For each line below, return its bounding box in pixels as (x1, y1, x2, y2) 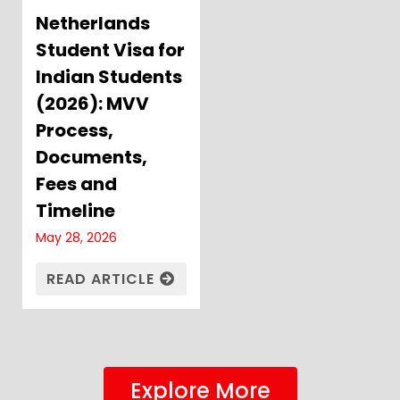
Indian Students (36, 63, 182, 89)
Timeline (36, 197, 115, 223)
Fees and (36, 171, 117, 196)
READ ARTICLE (46, 268, 154, 289)
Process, (36, 117, 113, 143)
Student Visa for (36, 37, 185, 62)
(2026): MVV (36, 90, 149, 116)
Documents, (36, 144, 147, 170)
